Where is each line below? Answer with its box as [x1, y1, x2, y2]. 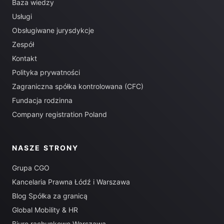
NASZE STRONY [12, 143, 79, 152]
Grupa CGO [12, 163, 49, 172]
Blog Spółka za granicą [12, 191, 87, 200]
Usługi [12, 12, 32, 20]
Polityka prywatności [12, 68, 80, 76]
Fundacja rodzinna [12, 96, 72, 104]
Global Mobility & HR [12, 205, 78, 214]
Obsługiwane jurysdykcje [12, 26, 94, 34]
